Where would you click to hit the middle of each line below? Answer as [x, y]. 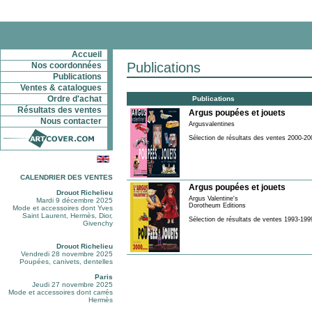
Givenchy [98, 223]
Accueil [87, 54]
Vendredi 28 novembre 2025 [67, 254]
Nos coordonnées [67, 65]
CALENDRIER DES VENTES [67, 177]
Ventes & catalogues [61, 88]
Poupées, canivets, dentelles [66, 262]
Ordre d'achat [75, 99]
